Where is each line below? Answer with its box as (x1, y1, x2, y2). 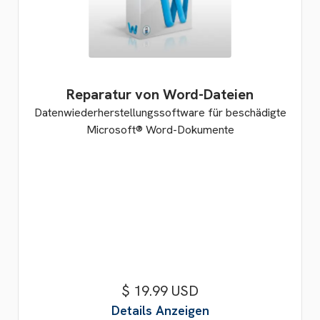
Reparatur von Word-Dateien (66, 85, 254, 104)
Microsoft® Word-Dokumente (86, 122, 234, 137)
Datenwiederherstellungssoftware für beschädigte (34, 105, 286, 120)
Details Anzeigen (111, 302, 209, 319)
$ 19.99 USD (121, 281, 199, 300)
